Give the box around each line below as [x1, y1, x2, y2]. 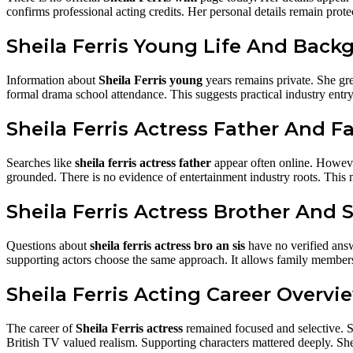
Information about [6, 73, 98, 87]
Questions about [6, 238, 90, 252]
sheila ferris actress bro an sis [90, 238, 245, 252]
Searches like [6, 156, 75, 170]
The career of [6, 321, 76, 335]
